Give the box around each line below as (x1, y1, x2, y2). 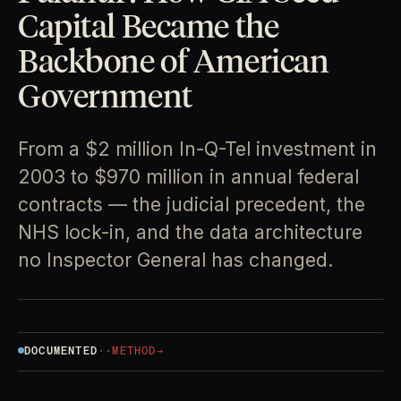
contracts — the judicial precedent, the (18, 192, 365, 216)
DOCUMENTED (24, 343, 98, 357)
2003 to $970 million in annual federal (18, 165, 359, 188)
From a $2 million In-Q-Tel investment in (18, 137, 377, 160)
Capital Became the (18, 5, 279, 46)
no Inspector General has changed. (18, 248, 333, 271)
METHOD (112, 343, 157, 357)
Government (18, 75, 192, 115)
